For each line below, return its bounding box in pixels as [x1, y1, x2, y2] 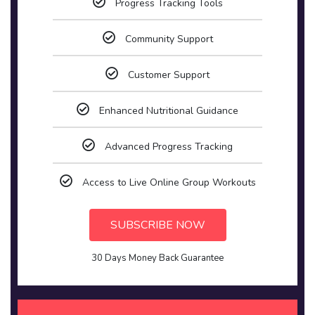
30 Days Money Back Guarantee [91, 252, 224, 264]
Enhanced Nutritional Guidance [99, 104, 238, 117]
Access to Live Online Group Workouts [82, 176, 256, 189]
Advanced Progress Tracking [105, 140, 233, 153]
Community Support [124, 32, 213, 46]
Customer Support [128, 68, 210, 82]
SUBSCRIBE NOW [110, 217, 205, 233]
